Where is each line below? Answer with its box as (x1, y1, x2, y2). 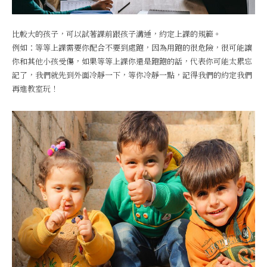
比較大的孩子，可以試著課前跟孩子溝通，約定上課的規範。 (12, 28, 221, 39)
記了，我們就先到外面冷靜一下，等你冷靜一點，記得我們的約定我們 (12, 69, 252, 80)
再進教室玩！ (12, 83, 58, 94)
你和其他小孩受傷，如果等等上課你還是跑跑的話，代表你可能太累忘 (12, 55, 252, 67)
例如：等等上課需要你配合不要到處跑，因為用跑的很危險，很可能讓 (12, 42, 252, 53)
